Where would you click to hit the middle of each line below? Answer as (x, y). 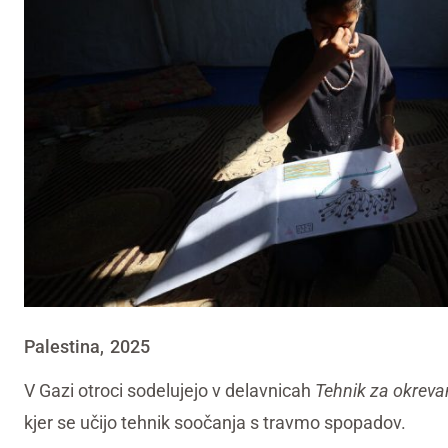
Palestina (62, 346)
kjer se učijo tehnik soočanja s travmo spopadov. (215, 422)
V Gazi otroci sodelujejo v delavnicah (169, 390)
